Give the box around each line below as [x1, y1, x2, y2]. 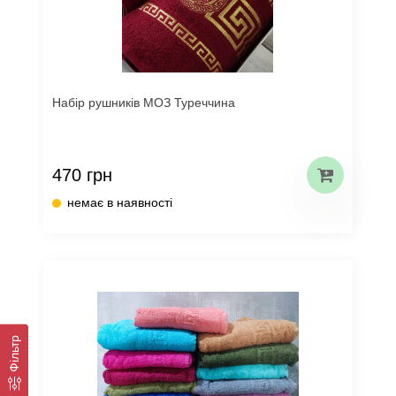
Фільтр [7, 334, 21, 372]
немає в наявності [67, 195, 172, 209]
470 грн [52, 164, 112, 185]
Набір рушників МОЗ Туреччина [52, 95, 235, 110]
